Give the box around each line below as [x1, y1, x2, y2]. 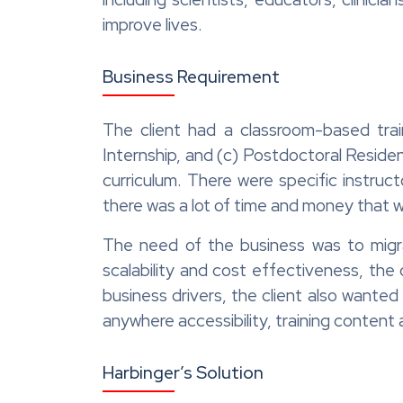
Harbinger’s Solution [103, 360, 264, 384]
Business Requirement [103, 64, 280, 88]
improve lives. [103, 13, 202, 36]
